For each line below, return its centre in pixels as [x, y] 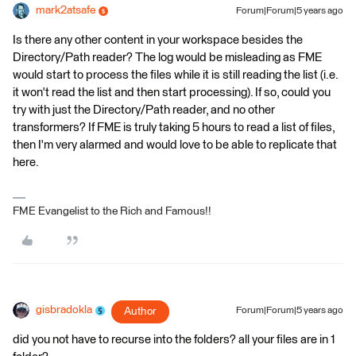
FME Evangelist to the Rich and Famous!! [112, 212]
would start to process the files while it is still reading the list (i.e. [175, 75]
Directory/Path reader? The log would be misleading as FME [167, 58]
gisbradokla [64, 310]
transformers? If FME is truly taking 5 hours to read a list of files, [174, 128]
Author [140, 312]
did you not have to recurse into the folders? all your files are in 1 [174, 340]
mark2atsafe [66, 11]
